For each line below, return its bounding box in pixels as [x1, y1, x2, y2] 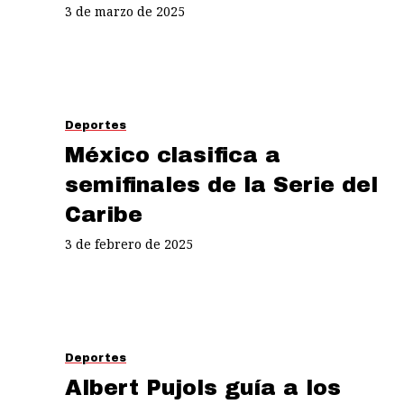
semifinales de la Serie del [65, 172, 378, 197]
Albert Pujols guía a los [65, 375, 341, 399]
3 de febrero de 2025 [65, 234, 193, 252]
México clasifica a [65, 142, 280, 167]
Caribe [65, 202, 142, 226]
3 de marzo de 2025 [65, 2, 185, 20]
